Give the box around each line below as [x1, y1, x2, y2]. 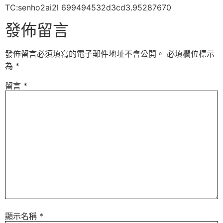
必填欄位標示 [167, 48, 215, 59]
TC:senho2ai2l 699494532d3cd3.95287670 [5, 2, 171, 13]
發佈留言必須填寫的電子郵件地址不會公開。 [5, 48, 164, 59]
